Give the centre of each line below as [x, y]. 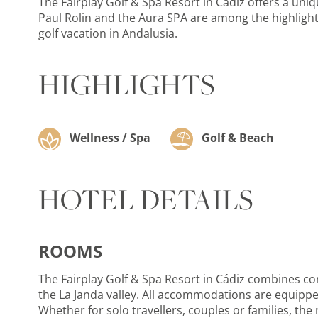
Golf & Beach [236, 138]
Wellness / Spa [108, 138]
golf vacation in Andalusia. [108, 33]
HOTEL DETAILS [146, 199]
